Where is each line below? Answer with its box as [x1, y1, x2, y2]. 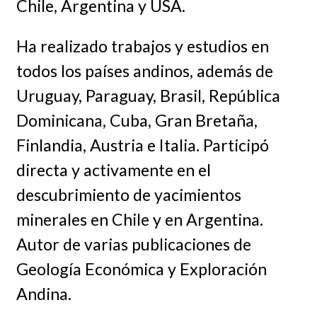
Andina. [16, 284, 71, 304]
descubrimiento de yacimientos [16, 185, 241, 205]
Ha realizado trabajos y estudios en [16, 36, 269, 57]
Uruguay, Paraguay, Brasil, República [16, 86, 280, 106]
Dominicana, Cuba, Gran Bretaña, [16, 110, 258, 131]
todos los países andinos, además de [16, 61, 273, 81]
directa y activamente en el [16, 160, 211, 180]
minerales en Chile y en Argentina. [16, 209, 263, 230]
